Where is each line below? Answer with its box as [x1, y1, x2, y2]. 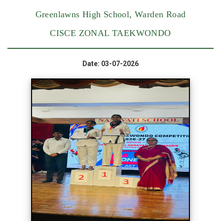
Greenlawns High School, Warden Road [35, 9, 186, 20]
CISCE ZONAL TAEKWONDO [50, 28, 171, 38]
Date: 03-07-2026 [82, 60, 139, 68]
